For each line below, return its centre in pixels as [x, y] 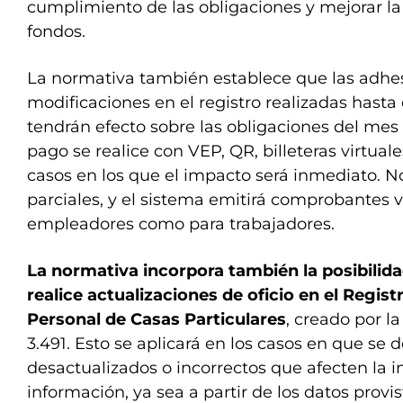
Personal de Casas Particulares [157, 319]
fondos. [56, 31]
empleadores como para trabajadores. [181, 224]
